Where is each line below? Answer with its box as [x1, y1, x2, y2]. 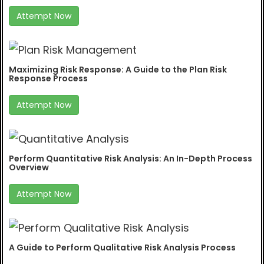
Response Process [9, 72, 88, 85]
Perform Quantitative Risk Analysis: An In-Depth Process [9, 153, 252, 165]
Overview [9, 161, 49, 174]
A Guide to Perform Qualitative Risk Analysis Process [9, 242, 236, 254]
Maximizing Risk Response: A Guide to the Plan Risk [9, 64, 227, 76]
